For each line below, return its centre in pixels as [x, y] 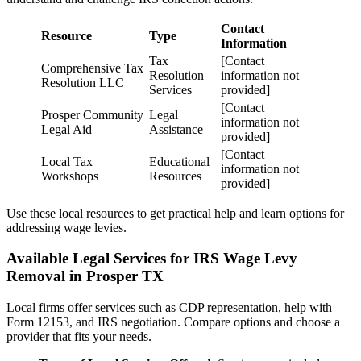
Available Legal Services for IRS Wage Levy [152, 259]
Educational [179, 161]
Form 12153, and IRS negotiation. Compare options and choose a [173, 322]
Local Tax [67, 161]
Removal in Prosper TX [85, 276]
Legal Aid [66, 129]
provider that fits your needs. [79, 336]
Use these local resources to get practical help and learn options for [175, 213]
